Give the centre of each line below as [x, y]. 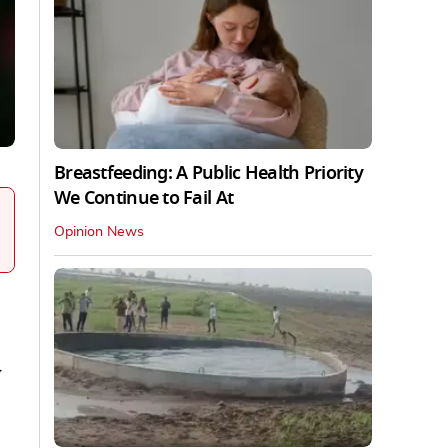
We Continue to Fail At [144, 197]
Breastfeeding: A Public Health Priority [208, 172]
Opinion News [99, 231]
